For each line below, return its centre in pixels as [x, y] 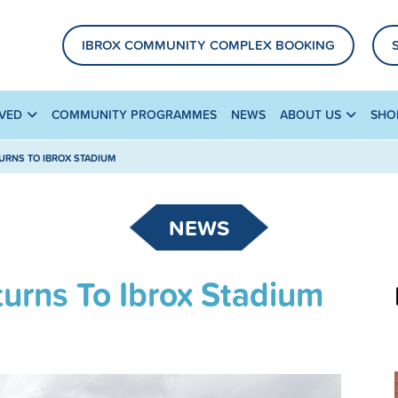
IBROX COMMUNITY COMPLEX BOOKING [208, 45]
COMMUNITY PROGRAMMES [134, 115]
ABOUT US [310, 115]
